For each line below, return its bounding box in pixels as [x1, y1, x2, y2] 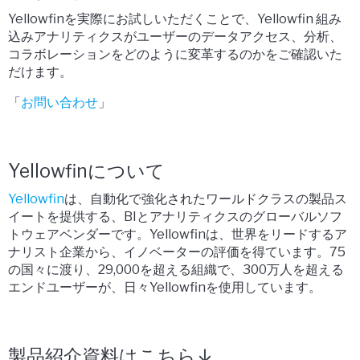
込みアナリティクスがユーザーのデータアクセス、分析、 [8, 29, 342, 45]
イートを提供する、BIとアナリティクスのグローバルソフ [8, 209, 342, 225]
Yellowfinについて [8, 160, 165, 183]
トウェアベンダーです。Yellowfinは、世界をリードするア [8, 227, 347, 243]
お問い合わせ [21, 95, 98, 111]
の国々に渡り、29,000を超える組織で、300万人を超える [8, 262, 344, 278]
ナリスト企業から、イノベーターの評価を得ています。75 [8, 244, 346, 260]
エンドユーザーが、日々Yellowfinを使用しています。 [8, 280, 321, 296]
